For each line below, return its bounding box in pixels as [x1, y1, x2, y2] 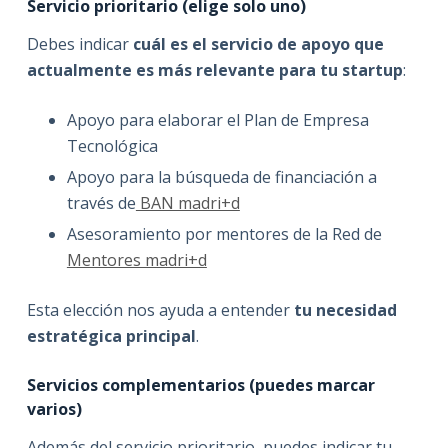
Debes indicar [26, 33, 133, 56]
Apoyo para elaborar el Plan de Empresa [66, 109, 369, 132]
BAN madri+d [135, 191, 240, 214]
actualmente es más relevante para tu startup [26, 59, 403, 82]
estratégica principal [26, 324, 196, 347]
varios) [26, 397, 82, 420]
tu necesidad [293, 298, 397, 321]
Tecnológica [66, 135, 158, 158]
